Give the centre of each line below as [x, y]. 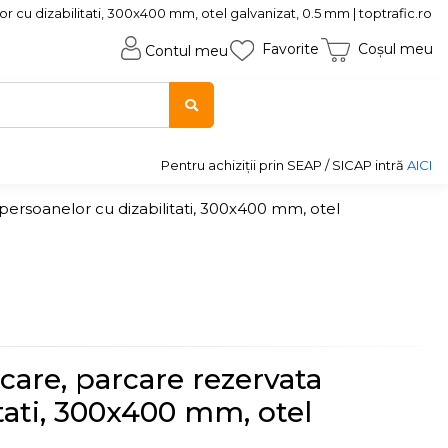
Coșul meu [395, 49]
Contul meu [186, 51]
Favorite [290, 49]
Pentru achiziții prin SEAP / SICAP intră [284, 165]
